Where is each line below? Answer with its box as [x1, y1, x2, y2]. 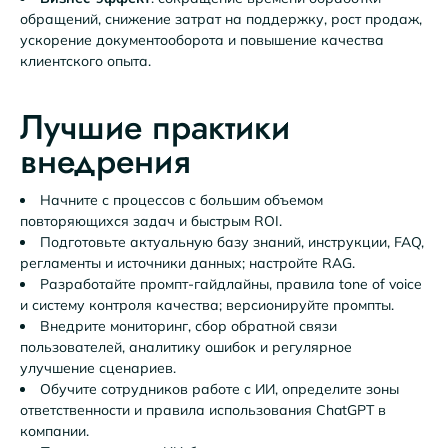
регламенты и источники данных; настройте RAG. [20, 254, 355, 273]
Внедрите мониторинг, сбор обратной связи [40, 317, 337, 336]
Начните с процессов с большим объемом [40, 191, 323, 210]
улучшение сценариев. [20, 359, 176, 378]
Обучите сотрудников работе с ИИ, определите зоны [40, 380, 399, 399]
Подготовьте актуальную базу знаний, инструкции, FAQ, [40, 233, 424, 252]
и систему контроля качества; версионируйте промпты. [20, 296, 394, 315]
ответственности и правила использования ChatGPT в [20, 401, 386, 420]
